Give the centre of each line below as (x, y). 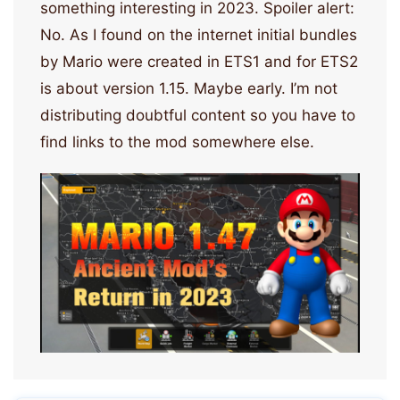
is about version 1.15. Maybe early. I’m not (189, 88)
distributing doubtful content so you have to (198, 115)
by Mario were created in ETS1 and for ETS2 (199, 61)
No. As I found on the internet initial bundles (199, 34)
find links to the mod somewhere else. (177, 142)
